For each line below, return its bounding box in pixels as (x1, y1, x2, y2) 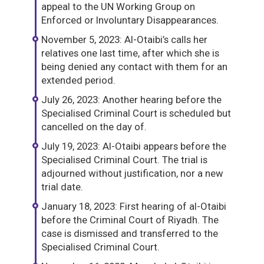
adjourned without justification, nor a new (41, 167, 223, 180)
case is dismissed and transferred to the (41, 227, 218, 240)
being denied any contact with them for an (41, 61, 227, 73)
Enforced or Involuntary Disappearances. (41, 14, 219, 27)
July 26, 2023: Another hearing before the (41, 94, 222, 106)
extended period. (41, 74, 115, 87)
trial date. (41, 181, 83, 193)
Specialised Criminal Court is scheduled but (41, 107, 231, 120)
